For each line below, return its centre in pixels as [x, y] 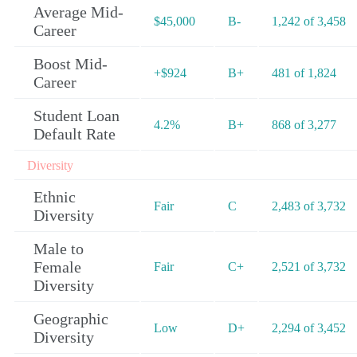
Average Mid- [78, 12]
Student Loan [76, 116]
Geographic [71, 319]
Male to [59, 249]
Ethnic [55, 197]
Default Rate [75, 134]
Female [57, 267]
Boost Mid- [71, 64]
